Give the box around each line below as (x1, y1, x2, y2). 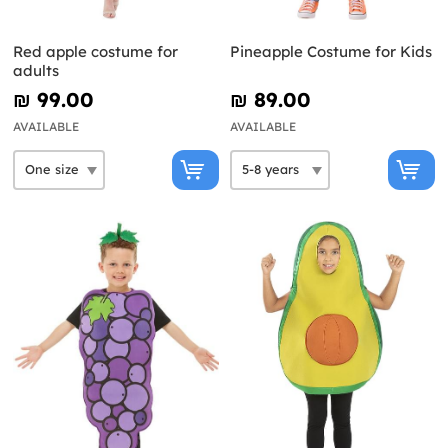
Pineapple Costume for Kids (229, 41, 432, 61)
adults (13, 60, 59, 80)
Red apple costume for (13, 41, 178, 61)
